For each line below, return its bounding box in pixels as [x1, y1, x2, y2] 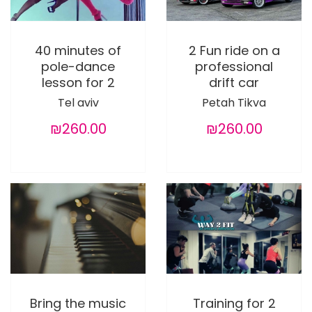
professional [195, 58, 273, 76]
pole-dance [41, 58, 115, 76]
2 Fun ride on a [188, 42, 280, 60]
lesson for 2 [41, 74, 115, 92]
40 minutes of [35, 42, 121, 60]
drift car [209, 74, 259, 92]
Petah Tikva [202, 95, 266, 111]
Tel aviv [57, 95, 99, 111]
